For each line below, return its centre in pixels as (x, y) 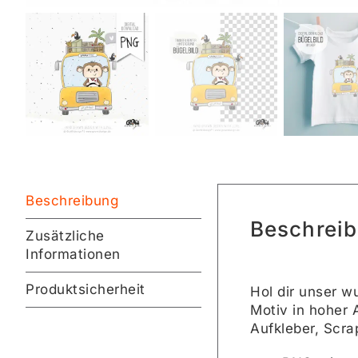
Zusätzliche (65, 235)
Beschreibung (72, 200)
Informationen (73, 254)
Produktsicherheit (86, 289)
